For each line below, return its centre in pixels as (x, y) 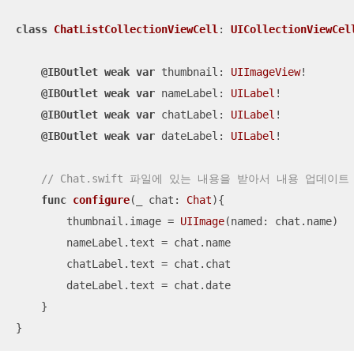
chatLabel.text (88, 264)
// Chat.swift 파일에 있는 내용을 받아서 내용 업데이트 (195, 179)
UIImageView (265, 72)
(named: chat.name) (281, 222)
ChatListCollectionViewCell (136, 30)
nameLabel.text (88, 243)
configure (101, 200)
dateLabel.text (88, 286)
